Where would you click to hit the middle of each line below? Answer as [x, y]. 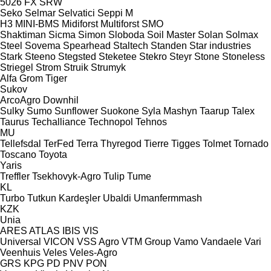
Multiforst [120, 24]
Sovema [43, 45]
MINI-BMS [37, 24]
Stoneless [243, 56]
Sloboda [126, 34]
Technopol [111, 122]
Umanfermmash [168, 198]
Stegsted [77, 56]
